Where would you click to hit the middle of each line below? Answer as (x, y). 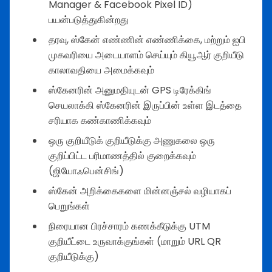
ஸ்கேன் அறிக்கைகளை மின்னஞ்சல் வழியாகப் (140, 191)
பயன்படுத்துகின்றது (89, 20)
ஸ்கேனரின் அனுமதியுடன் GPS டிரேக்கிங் (130, 90)
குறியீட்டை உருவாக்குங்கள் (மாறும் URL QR (135, 242)
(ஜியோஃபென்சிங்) (86, 171)
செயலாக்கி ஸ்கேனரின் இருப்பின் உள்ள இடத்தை (145, 106)
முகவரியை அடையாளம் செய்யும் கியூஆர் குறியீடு (146, 55)
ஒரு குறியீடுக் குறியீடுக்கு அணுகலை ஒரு (132, 141)
